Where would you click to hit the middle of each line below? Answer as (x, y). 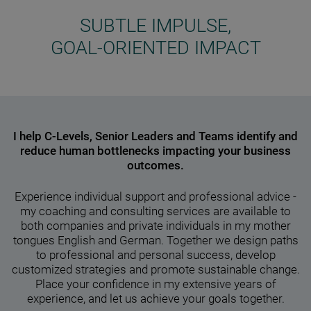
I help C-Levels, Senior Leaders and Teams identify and (155, 136)
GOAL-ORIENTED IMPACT (155, 48)
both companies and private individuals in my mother (155, 226)
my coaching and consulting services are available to (155, 212)
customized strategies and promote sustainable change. (155, 270)
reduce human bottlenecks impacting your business (155, 151)
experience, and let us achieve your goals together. (155, 299)
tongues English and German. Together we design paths (155, 241)
